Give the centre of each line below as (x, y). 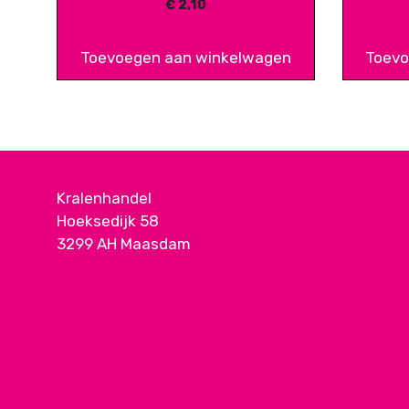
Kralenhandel (104, 198)
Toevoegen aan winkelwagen (185, 57)
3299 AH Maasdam (124, 243)
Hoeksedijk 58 (108, 220)
